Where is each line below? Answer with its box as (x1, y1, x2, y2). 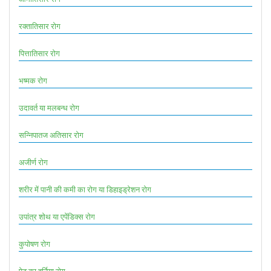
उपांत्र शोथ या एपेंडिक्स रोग (19, 211, 95, 222)
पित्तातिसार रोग (19, 47, 60, 59)
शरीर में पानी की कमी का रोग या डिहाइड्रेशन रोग (19, 183, 151, 195)
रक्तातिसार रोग (19, 20, 60, 31)
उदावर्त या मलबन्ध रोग (19, 102, 79, 113)
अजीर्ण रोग (19, 156, 48, 168)
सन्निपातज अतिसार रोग (19, 129, 83, 140)
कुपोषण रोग (19, 238, 50, 249)
